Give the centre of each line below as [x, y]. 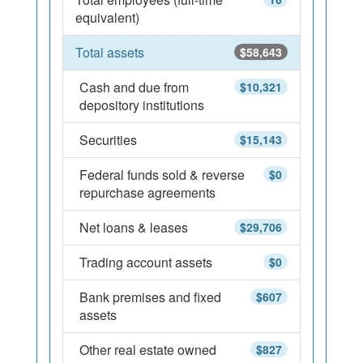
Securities [108, 140]
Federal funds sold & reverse [162, 175]
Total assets [110, 52]
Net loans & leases [134, 227]
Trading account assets [146, 262]
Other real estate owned [148, 350]
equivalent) [107, 17]
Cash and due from [134, 87]
